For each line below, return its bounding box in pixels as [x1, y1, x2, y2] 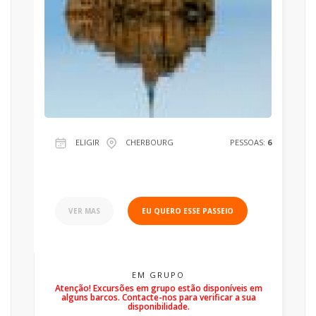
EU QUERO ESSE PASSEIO [142, 206, 233, 216]
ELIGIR [75, 137, 99, 147]
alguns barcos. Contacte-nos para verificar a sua [61, 291, 256, 303]
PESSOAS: [230, 137, 267, 147]
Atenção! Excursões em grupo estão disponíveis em [54, 282, 262, 294]
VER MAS [68, 206, 100, 216]
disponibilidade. [127, 300, 190, 312]
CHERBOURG [126, 137, 174, 147]
